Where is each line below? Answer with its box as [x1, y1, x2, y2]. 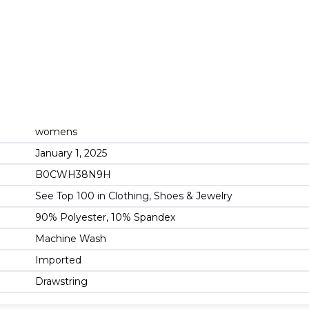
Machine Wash [35, 232, 106, 246]
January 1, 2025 [35, 147, 107, 160]
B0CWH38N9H [35, 168, 111, 181]
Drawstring [35, 275, 88, 288]
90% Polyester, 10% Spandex [35, 211, 175, 224]
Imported [35, 254, 81, 267]
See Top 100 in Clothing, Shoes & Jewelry [35, 190, 232, 203]
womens [35, 126, 77, 139]
